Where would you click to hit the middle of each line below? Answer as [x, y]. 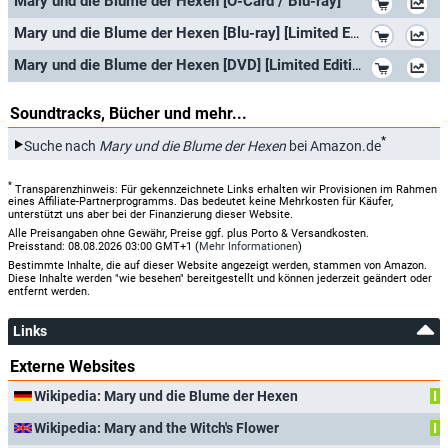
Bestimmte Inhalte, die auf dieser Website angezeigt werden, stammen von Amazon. [217, 266]
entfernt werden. [49, 292]
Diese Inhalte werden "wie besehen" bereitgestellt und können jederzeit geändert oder [220, 279]
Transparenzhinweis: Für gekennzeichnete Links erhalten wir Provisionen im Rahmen [224, 189]
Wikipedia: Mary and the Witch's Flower [156, 428]
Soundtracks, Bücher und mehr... [128, 113]
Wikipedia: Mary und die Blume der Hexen [166, 396]
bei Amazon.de [333, 145]
